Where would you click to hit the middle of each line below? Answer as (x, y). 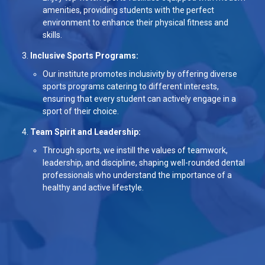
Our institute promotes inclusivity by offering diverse (140, 74)
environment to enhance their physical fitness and (135, 23)
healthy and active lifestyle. (93, 187)
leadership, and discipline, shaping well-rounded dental (144, 162)
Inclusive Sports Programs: (84, 56)
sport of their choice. (81, 111)
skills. (52, 35)
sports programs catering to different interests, (131, 86)
